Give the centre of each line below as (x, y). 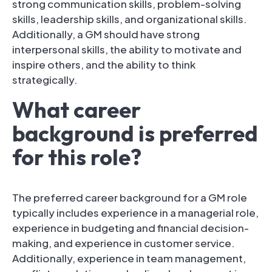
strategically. (45, 79)
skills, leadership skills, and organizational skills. (130, 19)
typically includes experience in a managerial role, (135, 212)
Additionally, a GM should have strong (106, 34)
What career (76, 109)
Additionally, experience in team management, (129, 258)
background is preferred (135, 133)
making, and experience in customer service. (124, 243)
